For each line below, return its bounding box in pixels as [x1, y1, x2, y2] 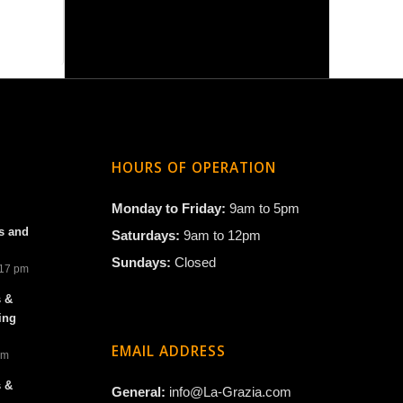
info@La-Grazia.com [169, 384, 292, 400]
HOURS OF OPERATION [112, 158, 277, 178]
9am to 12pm [184, 228, 262, 244]
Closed [175, 255, 217, 271]
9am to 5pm [229, 201, 300, 217]
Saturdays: [112, 228, 184, 244]
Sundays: [112, 255, 175, 271]
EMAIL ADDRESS [112, 342, 227, 362]
